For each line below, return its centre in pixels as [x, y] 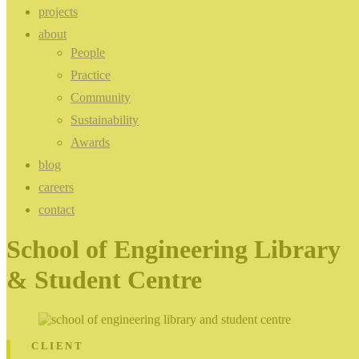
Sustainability [105, 120]
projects [58, 12]
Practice [91, 75]
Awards [90, 142]
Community [101, 97]
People [88, 52]
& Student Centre [104, 280]
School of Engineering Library [173, 250]
